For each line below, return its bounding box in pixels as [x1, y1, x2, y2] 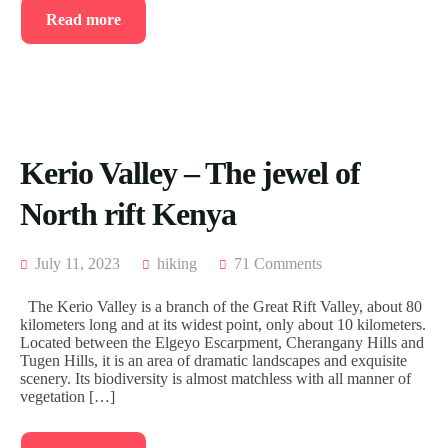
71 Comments [234, 255, 322, 273]
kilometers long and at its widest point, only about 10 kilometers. [20, 316, 426, 334]
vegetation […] [20, 388, 115, 406]
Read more [46, 11, 121, 29]
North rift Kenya [20, 196, 236, 233]
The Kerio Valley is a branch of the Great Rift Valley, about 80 [20, 298, 422, 316]
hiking [157, 255, 197, 273]
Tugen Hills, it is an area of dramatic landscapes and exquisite [20, 352, 407, 370]
